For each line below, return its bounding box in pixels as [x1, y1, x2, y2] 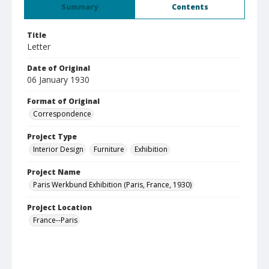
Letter [27, 41, 50, 52]
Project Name [27, 167, 80, 177]
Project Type [27, 131, 77, 142]
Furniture [94, 144, 124, 154]
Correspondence [33, 109, 91, 119]
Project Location [27, 202, 92, 213]
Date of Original [27, 63, 90, 73]
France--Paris [33, 215, 77, 225]
